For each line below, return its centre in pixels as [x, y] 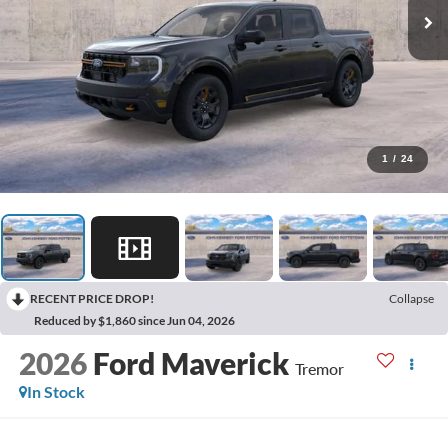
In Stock [55, 392]
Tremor [319, 369]
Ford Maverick [190, 363]
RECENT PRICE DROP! [92, 299]
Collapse [411, 299]
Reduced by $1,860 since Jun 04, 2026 [134, 321]
